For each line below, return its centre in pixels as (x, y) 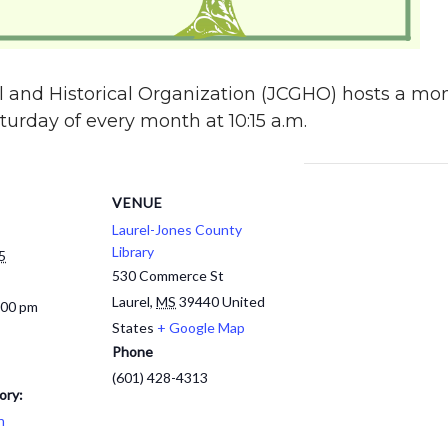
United (243, 301)
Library (133, 251)
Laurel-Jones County (177, 229)
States (133, 327)
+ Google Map (201, 327)
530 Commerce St (168, 275)
